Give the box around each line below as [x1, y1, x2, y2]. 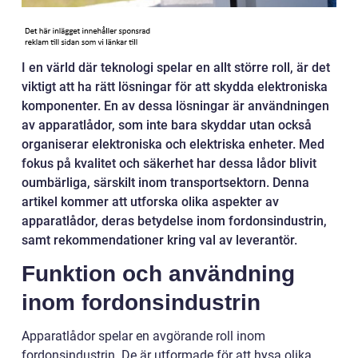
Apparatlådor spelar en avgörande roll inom [22, 328, 265, 344]
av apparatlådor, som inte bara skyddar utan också [22, 117, 312, 133]
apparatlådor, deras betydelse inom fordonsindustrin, [22, 213, 327, 229]
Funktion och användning [22, 261, 295, 287]
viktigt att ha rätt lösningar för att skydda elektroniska [22, 79, 328, 95]
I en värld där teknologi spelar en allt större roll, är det [22, 60, 330, 76]
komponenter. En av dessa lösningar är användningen [22, 98, 329, 114]
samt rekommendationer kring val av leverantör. [22, 233, 297, 249]
